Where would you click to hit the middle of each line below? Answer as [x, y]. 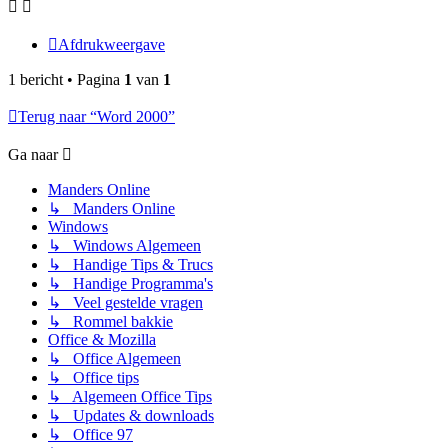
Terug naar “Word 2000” [96, 117]
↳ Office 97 [90, 435]
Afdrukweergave [111, 45]
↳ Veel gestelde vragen [125, 303]
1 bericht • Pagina [66, 80]
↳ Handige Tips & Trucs [130, 265]
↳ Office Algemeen [114, 359]
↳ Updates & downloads [131, 416]
